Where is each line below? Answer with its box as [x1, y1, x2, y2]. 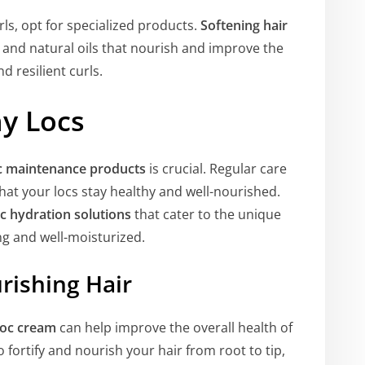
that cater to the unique [131, 204, 281, 223]
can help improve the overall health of [56, 319, 292, 337]
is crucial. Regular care [146, 159, 287, 178]
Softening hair [200, 16, 288, 35]
